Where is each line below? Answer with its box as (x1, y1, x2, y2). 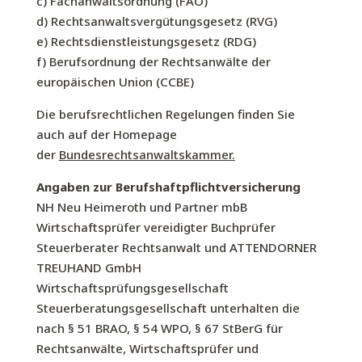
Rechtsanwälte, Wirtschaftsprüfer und (36, 340, 259, 356)
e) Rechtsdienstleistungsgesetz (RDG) (36, 33, 256, 49)
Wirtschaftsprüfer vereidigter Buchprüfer (36, 219, 276, 235)
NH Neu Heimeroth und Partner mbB (36, 199, 247, 215)
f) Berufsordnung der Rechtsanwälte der (36, 53, 271, 69)
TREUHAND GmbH (36, 259, 141, 276)
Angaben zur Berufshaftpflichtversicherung (36, 179, 301, 195)
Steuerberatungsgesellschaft (36, 300, 210, 316)
